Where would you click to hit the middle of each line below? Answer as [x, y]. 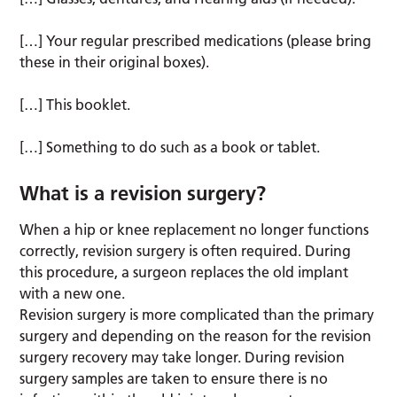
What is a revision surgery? [143, 193]
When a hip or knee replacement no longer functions [195, 229]
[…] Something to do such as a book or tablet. [170, 147]
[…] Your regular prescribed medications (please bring [196, 40]
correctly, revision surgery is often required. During [186, 250]
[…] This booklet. [75, 104]
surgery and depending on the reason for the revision [196, 335]
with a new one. [73, 293]
